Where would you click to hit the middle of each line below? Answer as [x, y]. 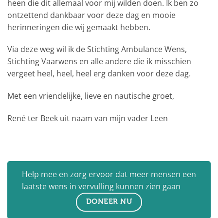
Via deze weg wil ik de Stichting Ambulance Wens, [97, 49]
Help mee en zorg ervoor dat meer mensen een [109, 174]
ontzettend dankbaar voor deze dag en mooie [91, 15]
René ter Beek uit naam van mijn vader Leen [88, 118]
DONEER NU [109, 201]
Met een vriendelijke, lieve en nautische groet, [91, 96]
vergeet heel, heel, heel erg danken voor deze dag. [99, 74]
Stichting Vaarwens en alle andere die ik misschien [99, 62]
